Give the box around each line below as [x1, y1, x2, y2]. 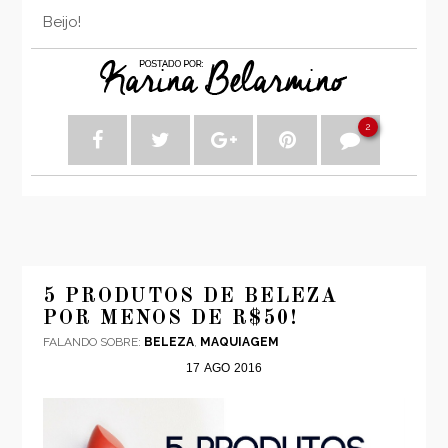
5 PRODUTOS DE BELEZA [42, 287, 338, 308]
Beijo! [42, 13, 81, 32]
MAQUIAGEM [199, 335, 279, 350]
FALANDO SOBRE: [42, 335, 144, 350]
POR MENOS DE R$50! [42, 309, 298, 330]
